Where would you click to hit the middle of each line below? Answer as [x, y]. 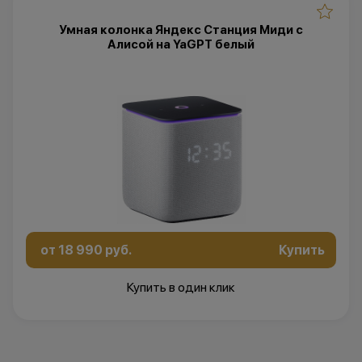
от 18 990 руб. [86, 250]
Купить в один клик [181, 287]
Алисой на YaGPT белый [181, 44]
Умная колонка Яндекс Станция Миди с [181, 29]
